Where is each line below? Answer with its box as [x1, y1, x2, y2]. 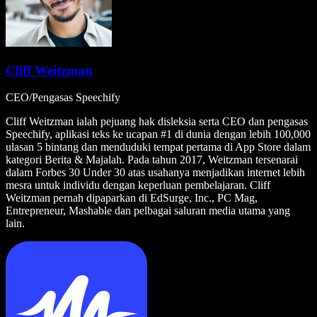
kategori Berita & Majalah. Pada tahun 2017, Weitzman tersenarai [6, 154, 298, 166]
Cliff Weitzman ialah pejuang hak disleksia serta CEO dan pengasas [6, 115, 308, 128]
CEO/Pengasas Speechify [6, 91, 120, 104]
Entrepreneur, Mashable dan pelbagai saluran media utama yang [6, 204, 290, 217]
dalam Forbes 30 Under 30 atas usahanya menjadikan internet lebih [6, 166, 305, 179]
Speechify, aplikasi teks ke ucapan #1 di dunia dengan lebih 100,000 [6, 128, 311, 141]
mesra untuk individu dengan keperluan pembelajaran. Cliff [6, 179, 270, 192]
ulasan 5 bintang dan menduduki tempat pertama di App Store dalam [6, 141, 311, 154]
